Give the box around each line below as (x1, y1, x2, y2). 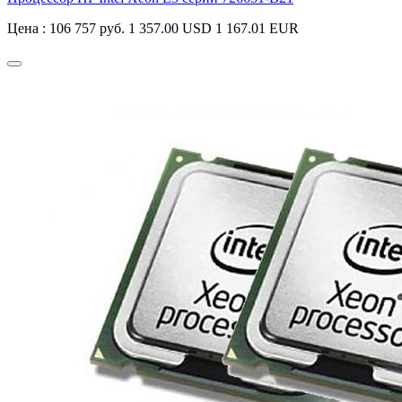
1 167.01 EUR (215, 21, 299, 37)
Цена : (7, 21, 49, 37)
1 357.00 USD (128, 21, 212, 37)
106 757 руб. (49, 21, 125, 37)
